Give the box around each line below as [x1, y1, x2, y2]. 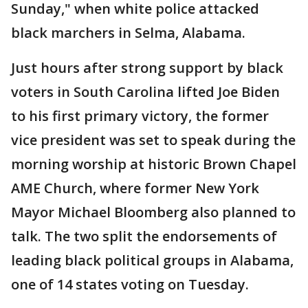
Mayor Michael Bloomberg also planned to [11, 203, 296, 221]
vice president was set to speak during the [11, 131, 296, 149]
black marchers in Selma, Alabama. [11, 23, 252, 42]
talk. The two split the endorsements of [11, 227, 277, 245]
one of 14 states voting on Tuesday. [11, 275, 256, 294]
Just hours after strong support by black [11, 58, 283, 77]
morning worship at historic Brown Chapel [11, 155, 296, 173]
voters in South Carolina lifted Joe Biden [11, 82, 280, 101]
